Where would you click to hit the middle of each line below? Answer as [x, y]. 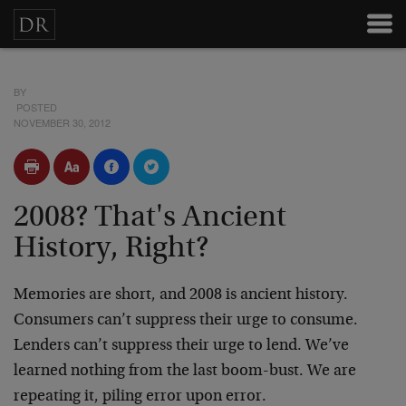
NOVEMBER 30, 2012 [62, 122]
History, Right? [111, 249]
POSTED [35, 107]
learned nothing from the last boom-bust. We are [185, 372]
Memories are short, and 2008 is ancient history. [181, 295]
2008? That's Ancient [150, 218]
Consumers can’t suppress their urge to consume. [186, 321]
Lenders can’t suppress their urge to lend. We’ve [181, 346]
